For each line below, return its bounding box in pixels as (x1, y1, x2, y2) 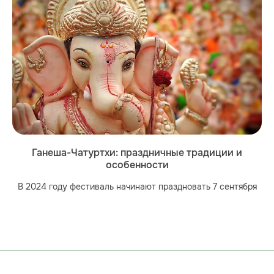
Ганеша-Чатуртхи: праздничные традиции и (32, 147, 242, 160)
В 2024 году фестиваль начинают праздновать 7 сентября (17, 180, 257, 192)
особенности (105, 159, 169, 172)
